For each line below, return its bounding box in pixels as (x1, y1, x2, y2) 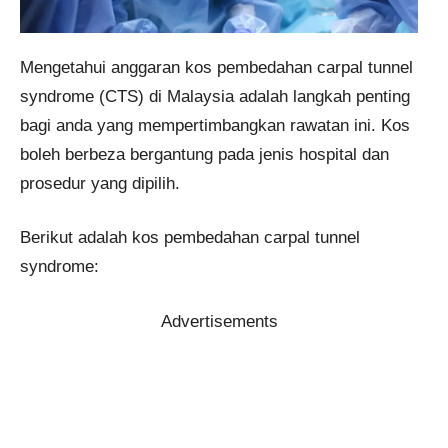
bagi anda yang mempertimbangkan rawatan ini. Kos (20, 115, 410, 135)
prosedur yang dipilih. (20, 173, 180, 193)
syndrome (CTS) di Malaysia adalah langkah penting (20, 86, 410, 106)
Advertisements (160, 311, 278, 331)
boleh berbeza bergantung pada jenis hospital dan (20, 144, 389, 164)
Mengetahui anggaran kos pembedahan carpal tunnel (20, 57, 413, 77)
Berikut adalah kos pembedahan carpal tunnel (20, 228, 360, 248)
